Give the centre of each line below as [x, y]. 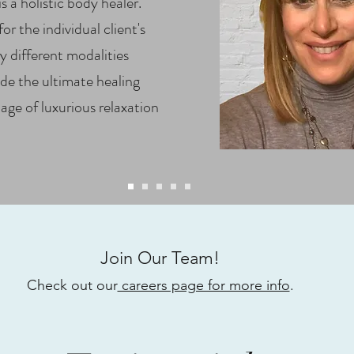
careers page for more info [203, 285]
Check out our [72, 285]
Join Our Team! [160, 258]
